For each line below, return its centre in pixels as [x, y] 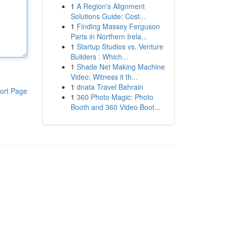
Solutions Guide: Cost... [108, 16]
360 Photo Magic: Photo [115, 97]
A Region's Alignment [110, 6]
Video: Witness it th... [104, 77]
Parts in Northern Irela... [109, 36]
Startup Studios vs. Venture [120, 46]
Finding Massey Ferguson [118, 26]
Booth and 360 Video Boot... [115, 107]
